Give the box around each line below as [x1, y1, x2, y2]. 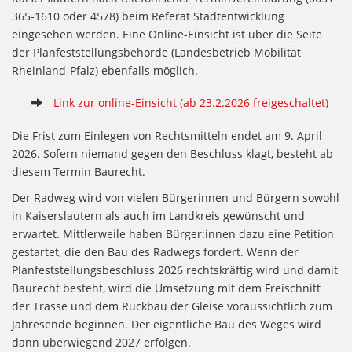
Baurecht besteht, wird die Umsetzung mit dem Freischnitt [12, 280, 321, 296]
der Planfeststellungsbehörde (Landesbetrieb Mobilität [12, 45, 301, 60]
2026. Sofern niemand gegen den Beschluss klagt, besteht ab [12, 146, 333, 162]
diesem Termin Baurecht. [12, 164, 145, 180]
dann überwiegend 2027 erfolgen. [12, 335, 191, 350]
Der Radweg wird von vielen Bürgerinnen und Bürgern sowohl [12, 190, 339, 206]
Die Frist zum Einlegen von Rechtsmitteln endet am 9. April [12, 128, 322, 144]
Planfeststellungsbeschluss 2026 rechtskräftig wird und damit [12, 262, 338, 278]
